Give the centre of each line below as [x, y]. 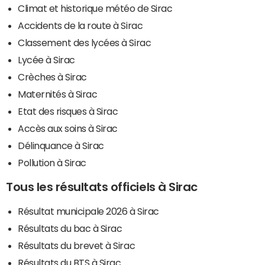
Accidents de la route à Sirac [80, 26]
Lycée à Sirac [46, 60]
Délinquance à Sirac [61, 146]
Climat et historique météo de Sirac [95, 9]
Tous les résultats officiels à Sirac [102, 187]
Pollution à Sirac [52, 163]
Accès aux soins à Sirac [68, 129]
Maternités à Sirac [58, 94]
